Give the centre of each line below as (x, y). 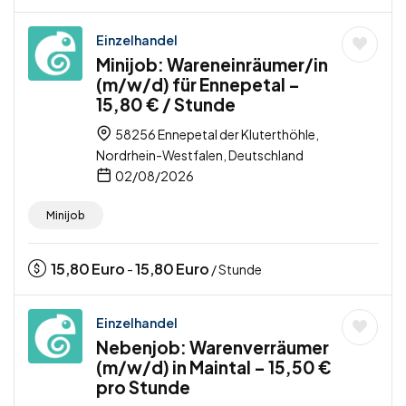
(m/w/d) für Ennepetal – (198, 85)
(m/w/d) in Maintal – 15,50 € (214, 367)
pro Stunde (143, 387)
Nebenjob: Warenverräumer (213, 348)
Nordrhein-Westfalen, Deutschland (200, 155)
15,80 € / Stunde (166, 105)
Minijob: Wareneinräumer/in (212, 65)
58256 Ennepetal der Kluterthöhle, (216, 135)
